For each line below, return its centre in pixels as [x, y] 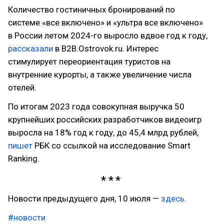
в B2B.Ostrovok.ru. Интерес [106, 48]
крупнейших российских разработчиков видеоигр [105, 119]
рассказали [30, 48]
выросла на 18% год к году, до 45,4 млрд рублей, [103, 132]
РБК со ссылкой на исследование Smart [111, 145]
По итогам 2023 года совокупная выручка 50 [96, 106]
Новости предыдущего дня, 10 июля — [84, 198]
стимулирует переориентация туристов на [89, 61]
